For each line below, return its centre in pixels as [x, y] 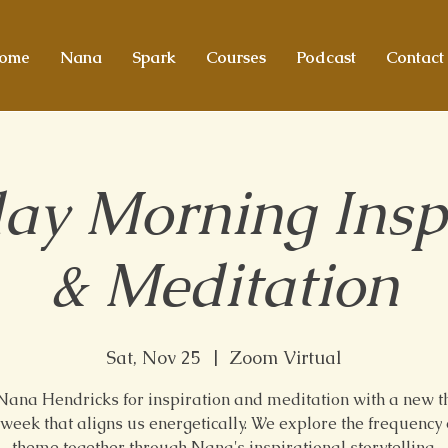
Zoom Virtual [286, 357]
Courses [235, 57]
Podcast [325, 57]
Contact [414, 57]
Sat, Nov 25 [153, 357]
